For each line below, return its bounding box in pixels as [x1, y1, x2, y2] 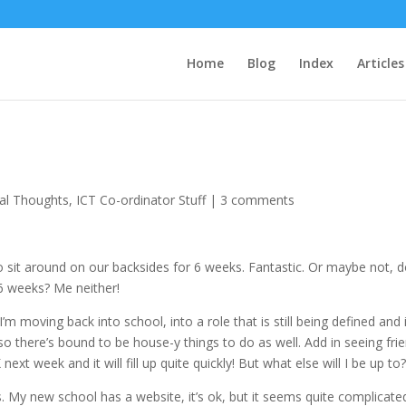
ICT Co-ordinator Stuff [76, 191, 207, 208]
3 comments [220, 191, 295, 208]
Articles [356, 54, 404, 72]
